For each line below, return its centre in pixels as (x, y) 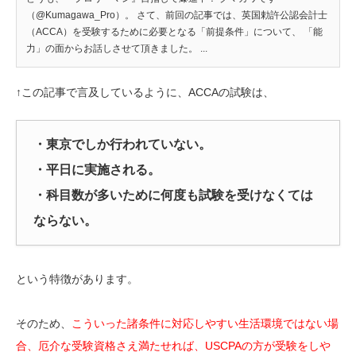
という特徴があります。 (77, 279)
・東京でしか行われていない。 (122, 145)
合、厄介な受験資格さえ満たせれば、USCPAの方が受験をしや (173, 346)
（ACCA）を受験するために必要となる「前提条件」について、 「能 (174, 32)
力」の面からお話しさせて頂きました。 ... (117, 49)
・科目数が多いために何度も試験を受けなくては (173, 195)
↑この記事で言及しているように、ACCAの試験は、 (145, 93)
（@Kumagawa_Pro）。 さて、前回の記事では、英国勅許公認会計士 (177, 15)
